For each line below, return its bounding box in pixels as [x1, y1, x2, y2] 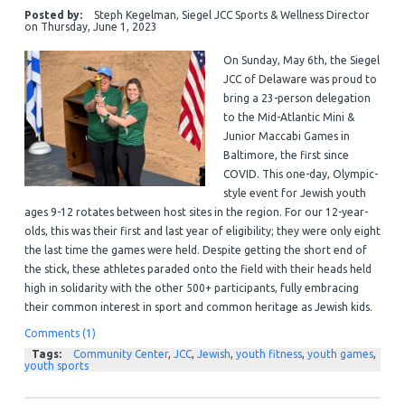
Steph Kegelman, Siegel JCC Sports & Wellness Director [90, 8, 370, 21]
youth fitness [235, 347, 302, 360]
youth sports [24, 359, 89, 372]
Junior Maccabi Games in [222, 129, 350, 142]
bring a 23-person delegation [222, 91, 371, 104]
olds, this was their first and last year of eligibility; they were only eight [24, 224, 381, 237]
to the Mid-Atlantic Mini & [222, 110, 354, 123]
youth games [306, 347, 373, 360]
